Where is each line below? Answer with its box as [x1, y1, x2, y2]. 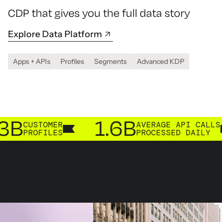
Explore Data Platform [8, 29, 102, 40]
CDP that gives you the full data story [8, 5, 190, 22]
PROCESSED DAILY [96, 127, 170, 138]
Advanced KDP [137, 57, 184, 66]
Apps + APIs [13, 57, 51, 66]
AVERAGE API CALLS [96, 119, 180, 130]
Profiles [60, 57, 84, 66]
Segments [94, 57, 127, 66]
